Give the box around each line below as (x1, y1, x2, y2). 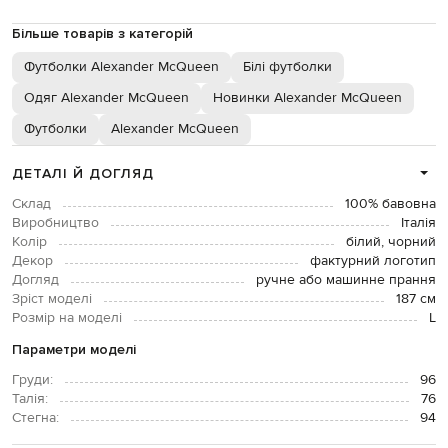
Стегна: (12, 408, 59, 427)
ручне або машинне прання (256, 270, 436, 289)
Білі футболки (243, 57, 332, 76)
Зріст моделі (12, 289, 92, 308)
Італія (401, 213, 436, 232)
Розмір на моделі (12, 308, 122, 327)
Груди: (12, 370, 53, 389)
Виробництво (12, 213, 99, 232)
